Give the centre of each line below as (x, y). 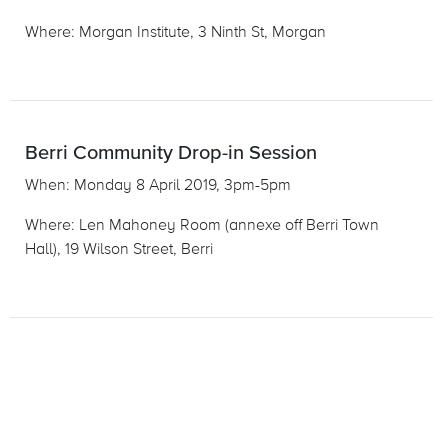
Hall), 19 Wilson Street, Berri (119, 248)
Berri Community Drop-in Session (171, 152)
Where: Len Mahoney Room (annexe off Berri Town (202, 224)
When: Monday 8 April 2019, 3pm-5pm (158, 184)
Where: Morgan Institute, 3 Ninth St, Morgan (175, 31)
